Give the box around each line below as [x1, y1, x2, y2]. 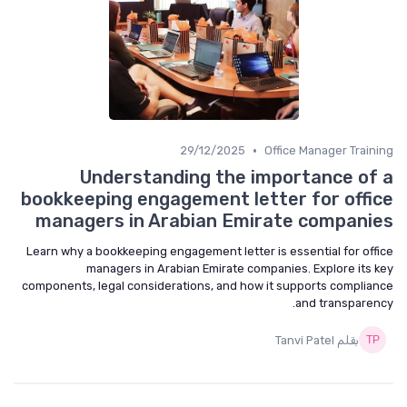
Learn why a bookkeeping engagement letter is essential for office [26, 244, 393, 258]
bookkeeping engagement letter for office [21, 188, 393, 210]
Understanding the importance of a [80, 166, 393, 188]
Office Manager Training [264, 144, 393, 157]
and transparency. [295, 296, 393, 310]
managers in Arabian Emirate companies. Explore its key [86, 262, 393, 275]
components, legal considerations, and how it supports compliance [22, 279, 393, 293]
